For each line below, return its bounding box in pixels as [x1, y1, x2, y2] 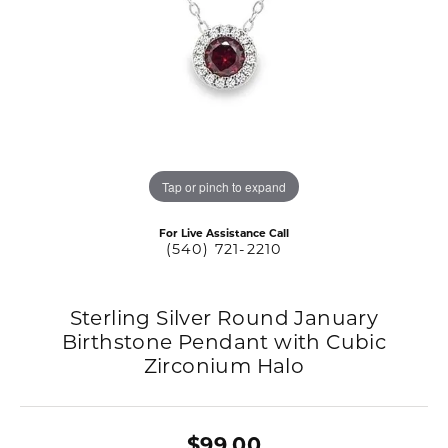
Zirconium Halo [143, 353, 305, 378]
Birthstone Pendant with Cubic [61, 329, 387, 354]
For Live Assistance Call [159, 227, 289, 240]
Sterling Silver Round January [69, 305, 379, 330]
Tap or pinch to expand [162, 177, 286, 195]
